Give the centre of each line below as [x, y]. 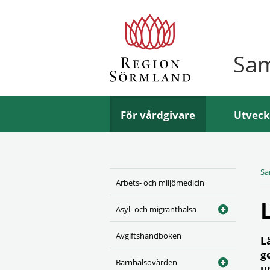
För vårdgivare [158, 115]
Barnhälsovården [146, 262]
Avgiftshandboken [149, 236]
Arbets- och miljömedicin [160, 183]
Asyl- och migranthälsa [156, 209]
